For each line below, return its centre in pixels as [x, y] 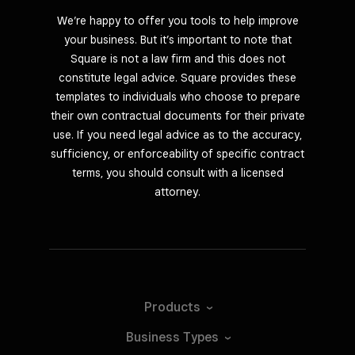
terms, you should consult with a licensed [177, 172]
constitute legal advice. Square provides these [177, 77]
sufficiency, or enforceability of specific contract [177, 153]
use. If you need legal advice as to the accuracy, [177, 134]
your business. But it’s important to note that [177, 39]
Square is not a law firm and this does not [177, 58]
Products [172, 307]
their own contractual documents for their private [177, 115]
